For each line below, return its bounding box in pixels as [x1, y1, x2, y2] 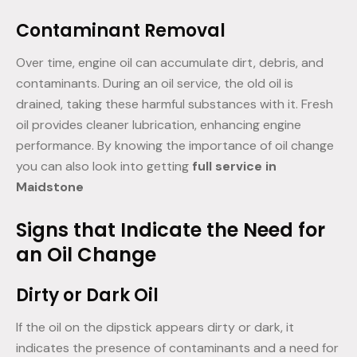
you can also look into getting [16, 158, 192, 175]
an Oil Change [16, 241, 156, 269]
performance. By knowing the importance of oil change [16, 137, 334, 155]
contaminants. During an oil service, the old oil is [16, 75, 293, 92]
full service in [192, 158, 277, 175]
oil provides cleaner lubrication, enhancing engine [16, 116, 301, 134]
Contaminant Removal [16, 18, 226, 44]
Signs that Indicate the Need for [16, 217, 325, 244]
